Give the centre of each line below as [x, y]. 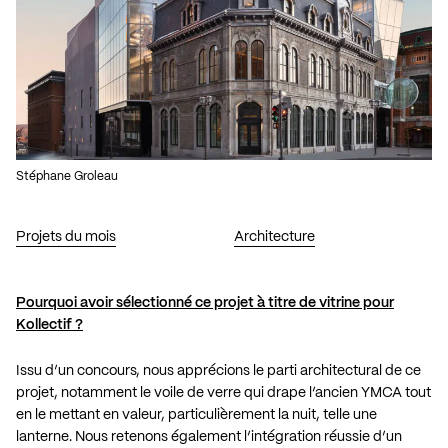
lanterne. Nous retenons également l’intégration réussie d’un [209, 437]
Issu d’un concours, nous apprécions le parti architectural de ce [218, 371]
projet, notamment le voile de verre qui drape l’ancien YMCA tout [223, 393]
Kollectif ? [49, 325]
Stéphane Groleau [67, 177]
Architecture [274, 237]
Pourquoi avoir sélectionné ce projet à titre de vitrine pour [205, 303]
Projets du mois [66, 237]
